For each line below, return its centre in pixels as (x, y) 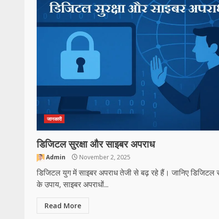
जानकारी (55, 119)
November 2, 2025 (104, 157)
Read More (63, 206)
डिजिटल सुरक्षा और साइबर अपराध (96, 144)
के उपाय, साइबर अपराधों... (73, 184)
